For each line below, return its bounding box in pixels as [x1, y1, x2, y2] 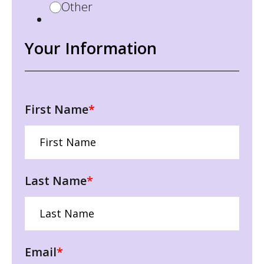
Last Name [25, 172, 87, 189]
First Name [25, 101, 88, 117]
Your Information [25, 37, 157, 59]
